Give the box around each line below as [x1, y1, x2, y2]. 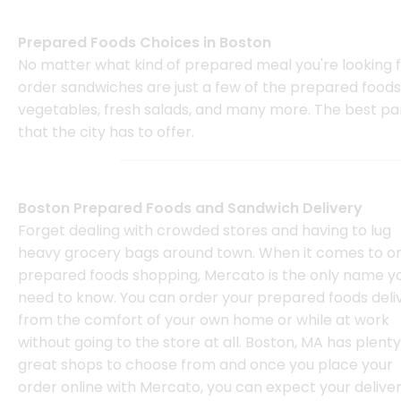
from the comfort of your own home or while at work [18, 310, 389, 331]
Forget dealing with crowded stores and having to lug [18, 220, 391, 242]
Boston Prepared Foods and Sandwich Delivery [18, 198, 363, 219]
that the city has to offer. [18, 122, 194, 143]
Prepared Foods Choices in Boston [18, 32, 271, 54]
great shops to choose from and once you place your [18, 354, 393, 376]
